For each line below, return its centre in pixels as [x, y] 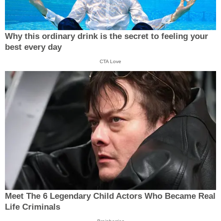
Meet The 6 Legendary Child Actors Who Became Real [110, 196]
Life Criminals [33, 207]
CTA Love [110, 61]
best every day [33, 47]
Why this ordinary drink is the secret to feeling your [107, 36]
